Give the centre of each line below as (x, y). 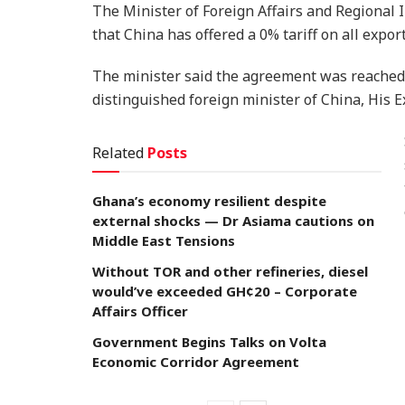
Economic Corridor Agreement (196, 361)
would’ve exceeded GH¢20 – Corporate (225, 291)
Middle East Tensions (164, 240)
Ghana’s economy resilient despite (209, 200)
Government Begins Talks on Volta (209, 341)
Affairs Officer (140, 311)
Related (118, 152)
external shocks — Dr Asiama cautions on (233, 220)
